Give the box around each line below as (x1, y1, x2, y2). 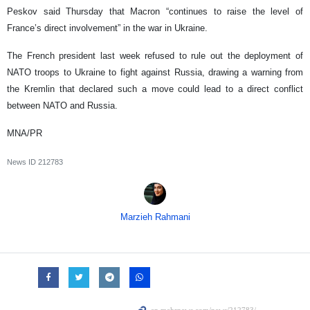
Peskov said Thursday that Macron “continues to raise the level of (7, 6, 303, 17)
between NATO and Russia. (7, 100, 118, 111)
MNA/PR (7, 128, 42, 139)
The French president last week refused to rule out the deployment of (7, 51, 303, 62)
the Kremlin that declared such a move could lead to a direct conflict (7, 84, 303, 95)
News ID (7, 158, 38, 167)
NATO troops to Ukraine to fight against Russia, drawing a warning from (7, 67, 303, 78)
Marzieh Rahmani (120, 212, 190, 223)
